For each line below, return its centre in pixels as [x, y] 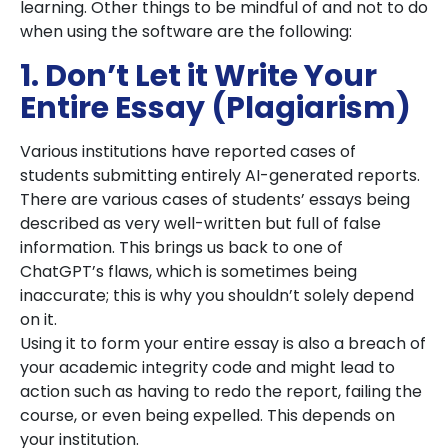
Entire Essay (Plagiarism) [215, 108]
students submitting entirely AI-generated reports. [220, 175]
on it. [38, 319]
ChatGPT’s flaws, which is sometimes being [188, 271]
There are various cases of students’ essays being [215, 199]
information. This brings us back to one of [181, 247]
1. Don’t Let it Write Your [198, 76]
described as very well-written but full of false [200, 223]
